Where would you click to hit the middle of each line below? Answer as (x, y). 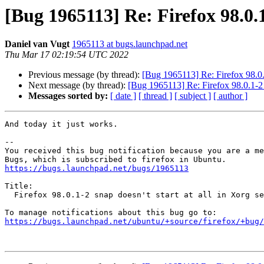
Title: (19, 186)
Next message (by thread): (78, 85)
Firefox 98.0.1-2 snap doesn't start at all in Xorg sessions (9, 195)
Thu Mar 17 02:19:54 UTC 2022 (67, 55)
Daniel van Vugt (37, 44)
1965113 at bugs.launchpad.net (130, 44)
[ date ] (123, 96)
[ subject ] (193, 96)
